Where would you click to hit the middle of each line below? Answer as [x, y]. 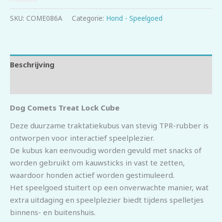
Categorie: [89, 19]
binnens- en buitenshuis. [53, 212]
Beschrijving [32, 64]
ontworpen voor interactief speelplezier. [82, 138]
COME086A [44, 19]
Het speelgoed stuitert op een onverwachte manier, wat [109, 187]
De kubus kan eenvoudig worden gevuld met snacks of [106, 150]
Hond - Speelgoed [134, 19]
